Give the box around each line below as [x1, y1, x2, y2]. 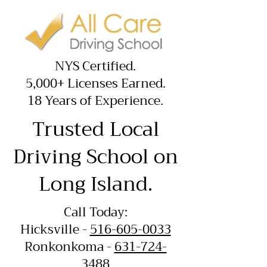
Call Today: [63, 201, 128, 223]
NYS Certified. [55, 55, 136, 77]
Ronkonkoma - [24, 236, 114, 257]
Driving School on [13, 139, 178, 174]
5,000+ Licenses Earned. [25, 73, 166, 94]
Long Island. [38, 167, 153, 201]
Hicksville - [20, 219, 90, 240]
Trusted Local [32, 112, 159, 147]
